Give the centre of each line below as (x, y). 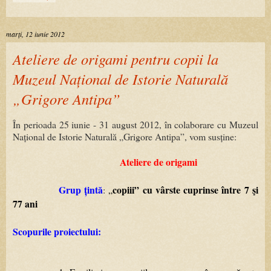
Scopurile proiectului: (57, 232)
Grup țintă (80, 190)
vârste (168, 190)
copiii (124, 190)
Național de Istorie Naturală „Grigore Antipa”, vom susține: (125, 137)
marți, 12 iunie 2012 (35, 34)
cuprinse (201, 190)
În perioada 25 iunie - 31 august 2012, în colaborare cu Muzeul (135, 125)
